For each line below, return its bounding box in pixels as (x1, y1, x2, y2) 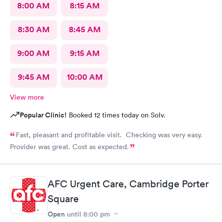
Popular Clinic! (20, 110, 67, 120)
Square (48, 192, 79, 205)
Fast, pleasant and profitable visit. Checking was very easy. (16, 130, 202, 139)
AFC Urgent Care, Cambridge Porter (48, 177, 209, 190)
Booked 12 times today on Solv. (67, 111, 166, 119)
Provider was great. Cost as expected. (10, 142, 129, 151)
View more (10, 93, 44, 102)
